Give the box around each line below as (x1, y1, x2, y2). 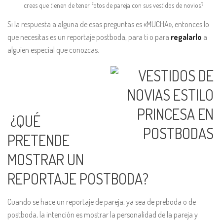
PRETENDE (7, 131, 70, 150)
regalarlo (171, 32, 202, 42)
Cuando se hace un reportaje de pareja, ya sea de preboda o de (7, 197, 196, 207)
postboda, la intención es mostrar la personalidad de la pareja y (7, 210, 198, 220)
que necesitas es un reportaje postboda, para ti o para (7, 32, 171, 42)
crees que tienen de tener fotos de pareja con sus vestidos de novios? (23, 1, 203, 10)
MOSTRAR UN (7, 150, 84, 169)
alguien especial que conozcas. (7, 45, 99, 55)
